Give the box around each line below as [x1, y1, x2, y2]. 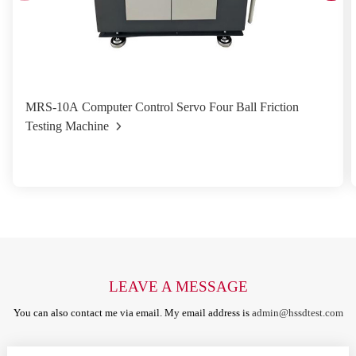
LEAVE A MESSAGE [108, 278, 248, 296]
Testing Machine [25, 119, 109, 133]
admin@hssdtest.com [251, 307, 343, 319]
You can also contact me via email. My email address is [13, 307, 252, 319]
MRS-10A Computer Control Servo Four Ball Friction [25, 100, 299, 114]
